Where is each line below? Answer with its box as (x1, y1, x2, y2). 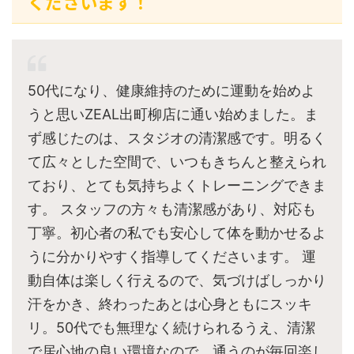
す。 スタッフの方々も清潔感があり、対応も (28, 201, 316, 218)
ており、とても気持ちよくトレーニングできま (28, 177, 326, 194)
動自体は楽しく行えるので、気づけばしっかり (28, 272, 326, 289)
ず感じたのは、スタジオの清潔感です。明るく (28, 130, 326, 147)
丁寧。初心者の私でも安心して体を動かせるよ (28, 224, 326, 242)
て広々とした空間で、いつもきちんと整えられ (28, 153, 326, 171)
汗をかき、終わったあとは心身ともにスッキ (28, 296, 312, 313)
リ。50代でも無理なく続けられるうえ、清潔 (28, 319, 315, 337)
